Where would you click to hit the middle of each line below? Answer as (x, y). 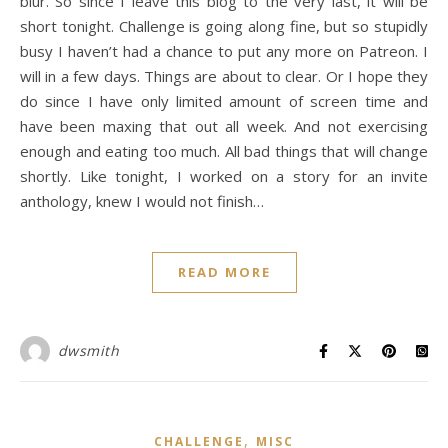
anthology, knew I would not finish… (142, 201)
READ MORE (224, 272)
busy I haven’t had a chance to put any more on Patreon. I (224, 51)
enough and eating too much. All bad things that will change (224, 151)
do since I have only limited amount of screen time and (224, 101)
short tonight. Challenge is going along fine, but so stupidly (224, 26)
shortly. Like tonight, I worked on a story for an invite (224, 176)
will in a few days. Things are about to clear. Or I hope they (224, 76)
